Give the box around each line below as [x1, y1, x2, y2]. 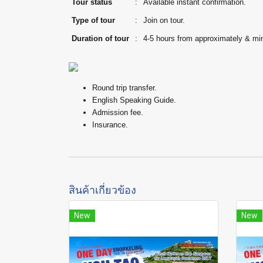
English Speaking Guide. [92, 96, 176, 104]
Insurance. [92, 120, 128, 129]
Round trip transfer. [92, 83, 157, 92]
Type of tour [72, 16, 115, 25]
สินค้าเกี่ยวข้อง [69, 182, 136, 197]
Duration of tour [72, 34, 129, 43]
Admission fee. [92, 108, 143, 117]
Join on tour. [143, 16, 185, 25]
